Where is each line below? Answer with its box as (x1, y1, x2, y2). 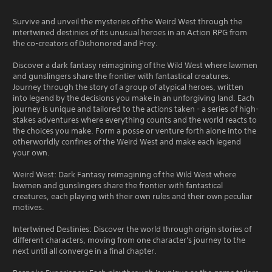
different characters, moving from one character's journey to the (13, 234, 245, 245)
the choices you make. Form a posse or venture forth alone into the (13, 125, 256, 136)
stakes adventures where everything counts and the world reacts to (13, 114, 257, 125)
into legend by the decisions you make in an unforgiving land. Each (13, 92, 254, 103)
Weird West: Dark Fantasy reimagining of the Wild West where (13, 169, 236, 180)
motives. (13, 202, 44, 212)
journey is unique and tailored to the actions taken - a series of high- (13, 103, 259, 114)
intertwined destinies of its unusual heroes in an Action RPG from (13, 27, 247, 38)
